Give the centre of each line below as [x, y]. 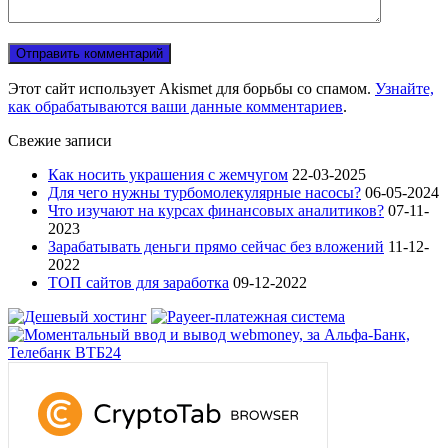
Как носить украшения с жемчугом [168, 175]
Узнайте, [404, 89]
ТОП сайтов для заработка [138, 283]
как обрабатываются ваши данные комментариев [175, 107]
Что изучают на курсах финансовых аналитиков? [216, 211]
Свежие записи [60, 141]
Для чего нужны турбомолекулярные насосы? [204, 193]
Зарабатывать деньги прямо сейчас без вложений [216, 247]
